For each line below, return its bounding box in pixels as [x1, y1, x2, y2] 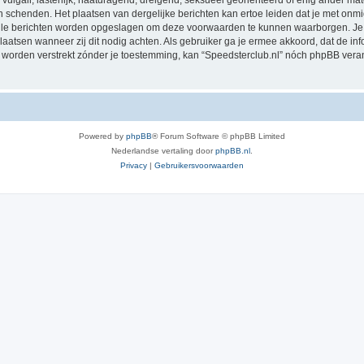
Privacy [120, 161, 147, 170]
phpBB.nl [215, 146, 250, 155]
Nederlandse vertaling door [111, 146, 215, 155]
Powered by [79, 132, 126, 141]
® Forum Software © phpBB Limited [152, 132, 285, 141]
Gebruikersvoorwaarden [154, 161, 244, 170]
